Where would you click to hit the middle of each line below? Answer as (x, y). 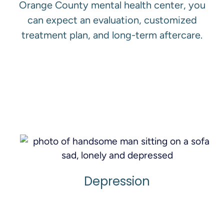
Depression (117, 181)
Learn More (120, 216)
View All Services (115, 77)
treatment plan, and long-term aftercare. (112, 35)
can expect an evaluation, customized (112, 20)
